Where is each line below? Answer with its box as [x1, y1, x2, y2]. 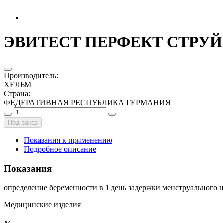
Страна [4, 89, 28, 98]
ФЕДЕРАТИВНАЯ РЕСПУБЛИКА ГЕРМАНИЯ [4, 98, 171, 107]
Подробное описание [24, 144, 96, 153]
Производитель [4, 71, 56, 80]
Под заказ [8, 118, 38, 126]
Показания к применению [24, 135, 112, 144]
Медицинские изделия [4, 200, 81, 209]
